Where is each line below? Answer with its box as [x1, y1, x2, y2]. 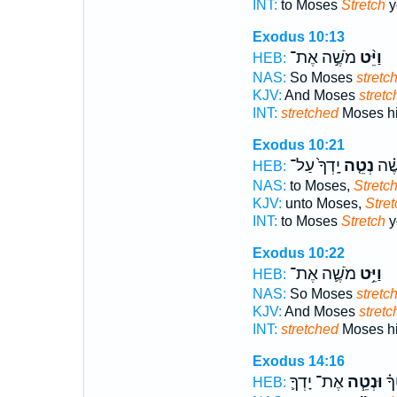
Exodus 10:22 [252, 245, 345, 261]
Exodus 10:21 [252, 137, 345, 152]
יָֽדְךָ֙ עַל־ [289, 156, 340, 175]
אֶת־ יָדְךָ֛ [289, 372, 344, 392]
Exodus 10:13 [252, 29, 345, 44]
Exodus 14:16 [252, 354, 345, 369]
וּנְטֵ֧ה [343, 372, 383, 392]
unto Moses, [281, 196, 365, 211]
